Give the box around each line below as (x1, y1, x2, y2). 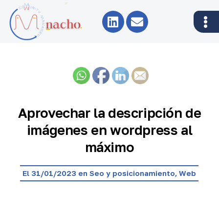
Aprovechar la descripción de (18, 104, 201, 121)
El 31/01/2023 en (22, 168, 90, 177)
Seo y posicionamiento (89, 168, 175, 177)
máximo (85, 138, 134, 155)
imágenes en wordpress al (26, 121, 193, 138)
